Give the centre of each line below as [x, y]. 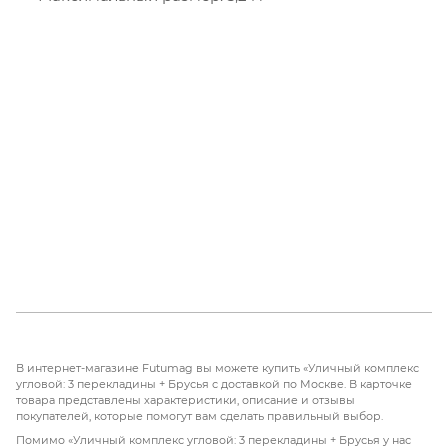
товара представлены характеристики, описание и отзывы [185, 399]
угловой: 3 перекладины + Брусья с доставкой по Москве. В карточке [214, 383]
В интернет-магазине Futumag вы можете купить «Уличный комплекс [217, 367]
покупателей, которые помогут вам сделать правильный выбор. [199, 415]
